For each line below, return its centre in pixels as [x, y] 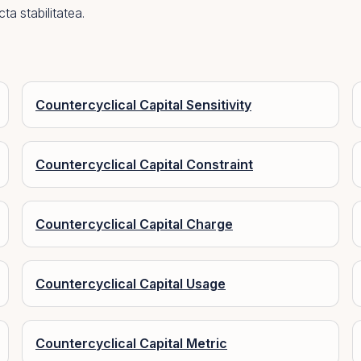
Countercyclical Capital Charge [134, 224]
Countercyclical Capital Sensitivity [143, 105]
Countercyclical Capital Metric [131, 343]
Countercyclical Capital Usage [131, 284]
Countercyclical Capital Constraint [144, 164]
